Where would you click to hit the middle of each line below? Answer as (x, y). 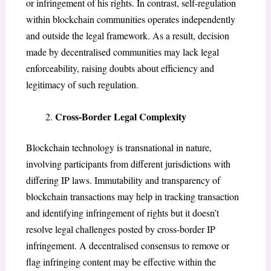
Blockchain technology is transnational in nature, (119, 147)
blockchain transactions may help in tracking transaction (132, 196)
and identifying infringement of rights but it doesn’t (122, 212)
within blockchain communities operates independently (130, 19)
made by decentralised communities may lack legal (122, 52)
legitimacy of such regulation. (82, 85)
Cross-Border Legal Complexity (120, 116)
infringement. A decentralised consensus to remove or (127, 245)
